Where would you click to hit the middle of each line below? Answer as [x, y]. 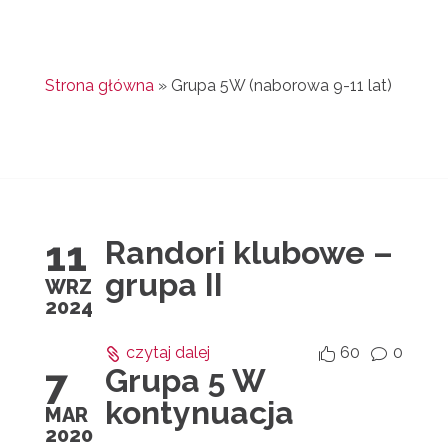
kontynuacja [199, 412]
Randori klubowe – [248, 252]
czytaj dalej [167, 352]
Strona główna [99, 85]
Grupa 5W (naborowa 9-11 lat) [281, 85]
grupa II [163, 284]
